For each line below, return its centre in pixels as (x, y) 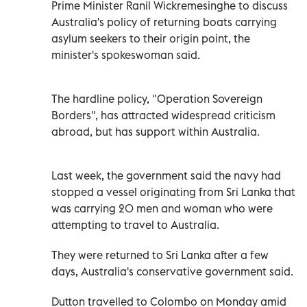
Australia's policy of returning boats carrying (164, 22)
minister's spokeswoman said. (126, 54)
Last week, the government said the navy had (166, 175)
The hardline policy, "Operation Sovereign (157, 98)
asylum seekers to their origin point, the (151, 38)
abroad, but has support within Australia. (156, 131)
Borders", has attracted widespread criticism (163, 115)
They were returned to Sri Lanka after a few (160, 255)
